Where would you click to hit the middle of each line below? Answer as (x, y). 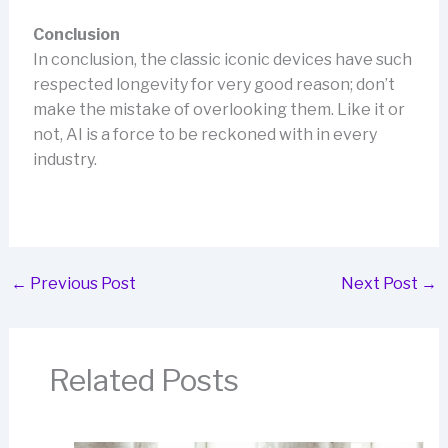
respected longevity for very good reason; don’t (213, 85)
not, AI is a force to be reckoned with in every (204, 135)
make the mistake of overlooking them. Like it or (218, 110)
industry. (64, 160)
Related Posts (143, 379)
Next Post (381, 283)
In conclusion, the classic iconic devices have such (222, 60)
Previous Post (81, 283)
